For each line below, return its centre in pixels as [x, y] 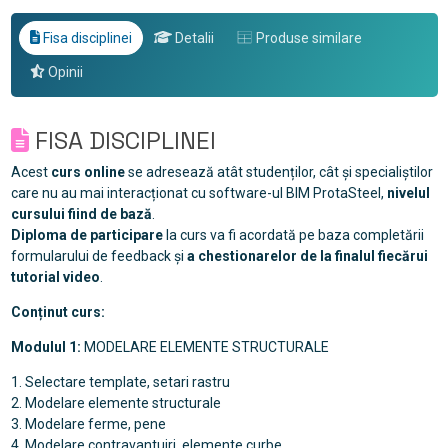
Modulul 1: [47, 347]
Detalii [192, 37]
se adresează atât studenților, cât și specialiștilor [278, 172]
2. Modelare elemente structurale [115, 403]
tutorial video [55, 277]
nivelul [408, 193]
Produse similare [307, 37]
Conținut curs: [57, 312]
